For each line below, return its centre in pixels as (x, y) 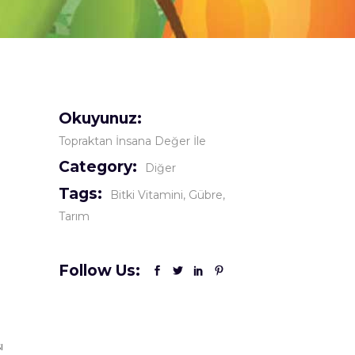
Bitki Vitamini (146, 195)
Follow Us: (99, 271)
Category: (97, 167)
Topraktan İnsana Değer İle (132, 141)
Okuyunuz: (100, 118)
